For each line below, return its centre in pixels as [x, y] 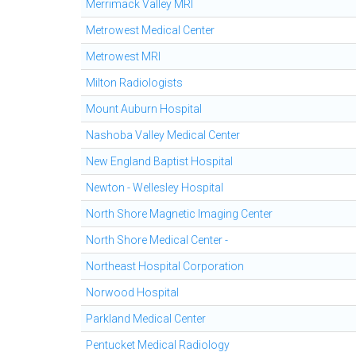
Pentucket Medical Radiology [158, 345]
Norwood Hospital [132, 292]
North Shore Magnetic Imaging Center [179, 214]
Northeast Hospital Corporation [165, 266]
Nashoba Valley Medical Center [163, 135]
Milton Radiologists [134, 83]
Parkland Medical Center [146, 319]
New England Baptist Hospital [159, 161]
